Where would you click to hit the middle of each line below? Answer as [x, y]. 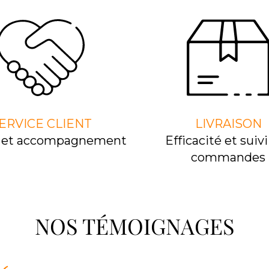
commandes [228, 157]
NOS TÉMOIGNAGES [134, 226]
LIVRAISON [228, 124]
